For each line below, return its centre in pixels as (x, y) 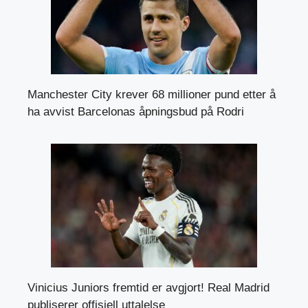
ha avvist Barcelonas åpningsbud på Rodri (136, 112)
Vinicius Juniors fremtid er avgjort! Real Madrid (148, 288)
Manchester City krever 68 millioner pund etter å (152, 95)
